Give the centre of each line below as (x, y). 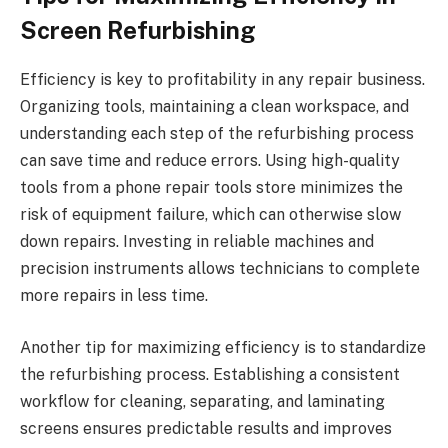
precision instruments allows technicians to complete (220, 269)
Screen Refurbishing (138, 30)
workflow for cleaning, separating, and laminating (202, 401)
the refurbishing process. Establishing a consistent (210, 374)
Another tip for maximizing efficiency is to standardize (223, 347)
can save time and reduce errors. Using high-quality (210, 161)
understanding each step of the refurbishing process (217, 134)
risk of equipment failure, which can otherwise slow (210, 215)
